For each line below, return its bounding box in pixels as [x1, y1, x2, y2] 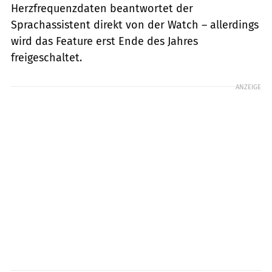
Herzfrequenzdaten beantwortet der [11, 1, 193, 15]
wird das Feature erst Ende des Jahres [11, 34, 198, 48]
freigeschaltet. [11, 50, 82, 64]
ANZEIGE [236, 82, 261, 91]
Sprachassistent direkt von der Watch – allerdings [11, 18, 259, 32]
